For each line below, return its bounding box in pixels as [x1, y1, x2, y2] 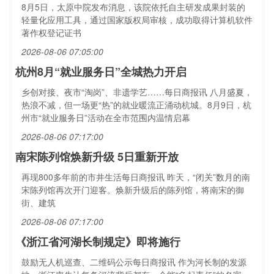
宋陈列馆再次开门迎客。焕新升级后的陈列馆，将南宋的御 [21, 183, 244, 196]
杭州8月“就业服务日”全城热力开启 [15, 64, 187, 80]
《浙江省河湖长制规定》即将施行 [15, 234, 180, 250]
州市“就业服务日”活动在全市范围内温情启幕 [21, 111, 190, 124]
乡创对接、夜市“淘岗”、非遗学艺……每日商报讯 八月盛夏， [21, 86, 253, 98]
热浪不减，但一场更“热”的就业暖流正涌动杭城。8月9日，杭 [21, 98, 251, 111]
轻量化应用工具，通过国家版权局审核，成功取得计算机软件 [21, 13, 253, 26]
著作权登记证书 [21, 26, 81, 39]
